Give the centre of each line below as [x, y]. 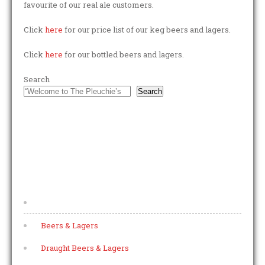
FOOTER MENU [66, 169]
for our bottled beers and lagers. [123, 54]
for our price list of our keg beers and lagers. [147, 30]
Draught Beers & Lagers [85, 248]
